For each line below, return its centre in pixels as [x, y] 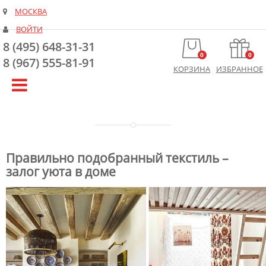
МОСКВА [31, 12]
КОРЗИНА [192, 69]
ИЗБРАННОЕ [239, 69]
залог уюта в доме [61, 172]
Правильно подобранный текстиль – [117, 158]
